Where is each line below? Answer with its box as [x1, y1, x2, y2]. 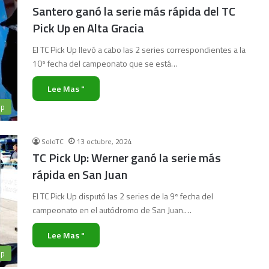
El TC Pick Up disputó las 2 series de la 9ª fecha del [32, 190, 213, 202]
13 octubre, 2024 [76, 136, 132, 147]
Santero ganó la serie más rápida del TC [32, 2, 235, 20]
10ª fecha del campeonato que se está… [32, 57, 178, 70]
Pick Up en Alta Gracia [32, 19, 144, 37]
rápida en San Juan [32, 165, 127, 184]
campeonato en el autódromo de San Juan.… [32, 204, 192, 216]
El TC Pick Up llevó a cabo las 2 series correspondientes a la [32, 43, 246, 56]
